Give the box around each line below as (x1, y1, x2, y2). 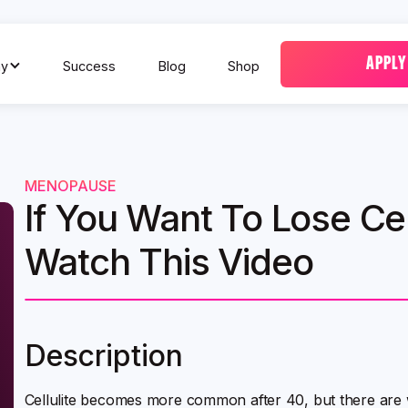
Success (63, 57, 117, 74)
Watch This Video (24, 240, 313, 284)
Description (24, 338, 183, 373)
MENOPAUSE (24, 177, 117, 195)
